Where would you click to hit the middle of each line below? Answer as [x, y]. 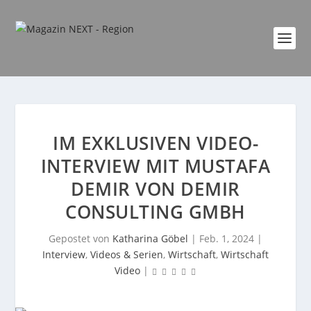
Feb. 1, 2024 [227, 238]
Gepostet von [81, 238]
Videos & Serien [127, 254]
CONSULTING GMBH [155, 212]
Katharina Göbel [150, 238]
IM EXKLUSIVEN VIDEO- [155, 143]
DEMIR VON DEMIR [155, 189]
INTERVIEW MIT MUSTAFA [155, 166]
